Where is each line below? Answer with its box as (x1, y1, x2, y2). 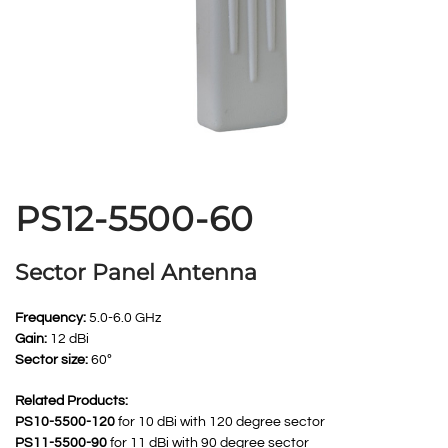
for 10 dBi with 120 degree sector (115, 415, 325, 429)
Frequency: (15, 311, 86, 325)
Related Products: (15, 394, 128, 408)
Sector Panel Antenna (15, 259, 257, 286)
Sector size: (15, 353, 88, 367)
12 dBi (47, 332, 89, 346)
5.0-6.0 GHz (86, 311, 161, 325)
